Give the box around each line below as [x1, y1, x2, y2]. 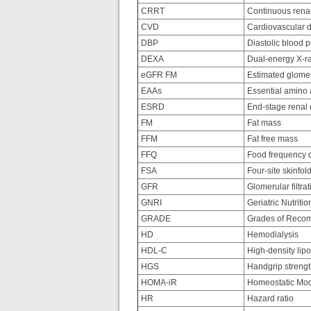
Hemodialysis [245, 230, 299, 239]
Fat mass [245, 118, 281, 128]
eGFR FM [139, 70, 177, 80]
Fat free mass [245, 134, 298, 144]
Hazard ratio [245, 294, 294, 303]
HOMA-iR [139, 278, 177, 287]
